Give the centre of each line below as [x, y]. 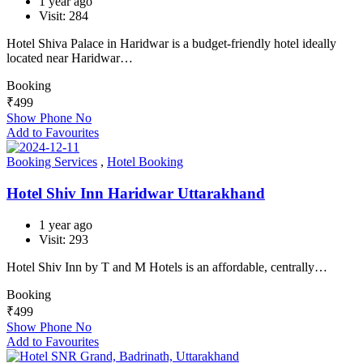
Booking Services [52, 162]
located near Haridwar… [70, 58]
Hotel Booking [145, 162]
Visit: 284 [64, 16]
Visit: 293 [64, 239]
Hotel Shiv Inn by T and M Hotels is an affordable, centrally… [167, 267]
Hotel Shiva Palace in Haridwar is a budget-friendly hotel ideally [171, 44]
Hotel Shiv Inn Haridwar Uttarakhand [136, 193]
